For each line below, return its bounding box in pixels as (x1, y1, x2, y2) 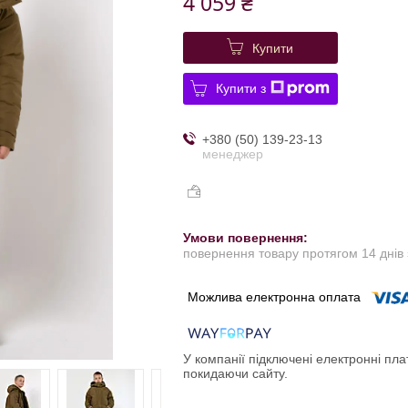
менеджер (201, 146, 263, 161)
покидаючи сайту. (182, 366, 288, 382)
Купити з (216, 80, 267, 96)
